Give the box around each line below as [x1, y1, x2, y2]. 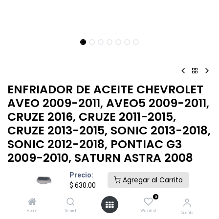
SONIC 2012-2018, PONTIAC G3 [7, 136, 182, 152]
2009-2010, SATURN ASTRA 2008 [7, 150, 193, 166]
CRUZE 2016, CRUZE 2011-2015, [7, 109, 176, 125]
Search [64, 208, 77, 213]
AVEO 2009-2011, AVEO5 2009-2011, [7, 95, 209, 111]
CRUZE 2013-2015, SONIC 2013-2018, [7, 122, 211, 138]
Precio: [69, 171, 93, 179]
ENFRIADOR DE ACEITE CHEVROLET [7, 81, 203, 97]
